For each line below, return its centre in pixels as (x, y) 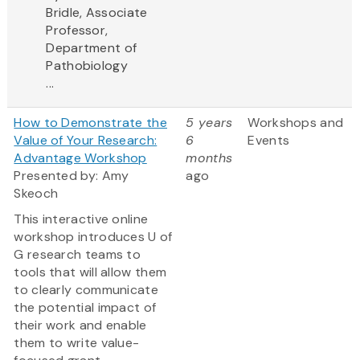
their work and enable (80, 325)
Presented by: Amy (72, 176)
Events (269, 141)
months (209, 158)
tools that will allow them (90, 272)
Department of (92, 48)
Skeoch (36, 194)
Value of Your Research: (86, 141)
